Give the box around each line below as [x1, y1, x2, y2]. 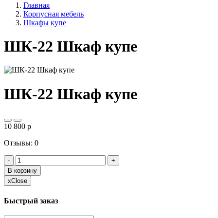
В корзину [8, 167, 37, 175]
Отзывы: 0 [4, 139, 38, 147]
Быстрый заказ [4, 196, 58, 205]
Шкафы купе [23, 18, 66, 27]
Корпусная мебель [23, 9, 84, 18]
